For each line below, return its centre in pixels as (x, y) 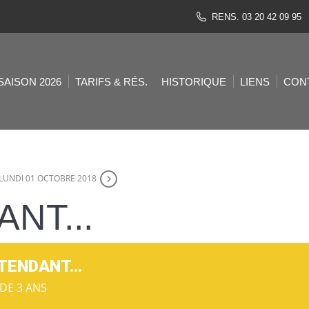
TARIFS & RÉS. (111, 81)
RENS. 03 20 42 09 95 (257, 17)
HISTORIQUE (194, 81)
